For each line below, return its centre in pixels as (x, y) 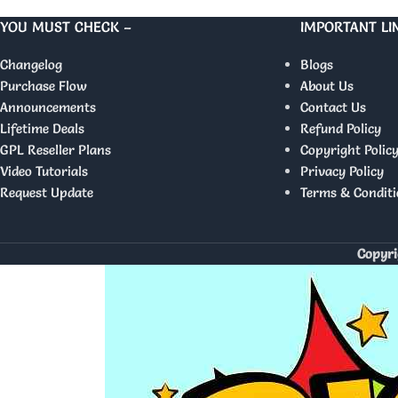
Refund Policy (340, 128)
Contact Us (333, 107)
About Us (326, 86)
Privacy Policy (342, 171)
